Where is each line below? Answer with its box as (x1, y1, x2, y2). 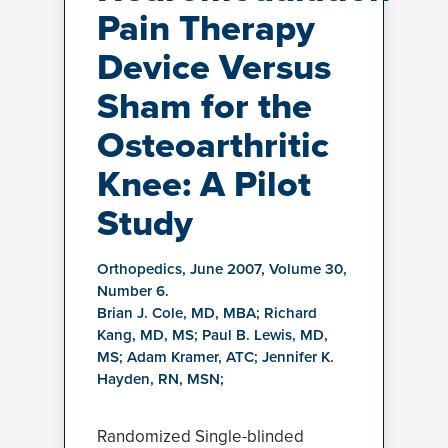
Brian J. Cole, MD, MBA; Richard (97, 302, 317, 324)
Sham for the (97, 79, 312, 133)
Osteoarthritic (97, 118, 329, 172)
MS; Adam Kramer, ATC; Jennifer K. (97, 346, 334, 368)
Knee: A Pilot (97, 157, 311, 211)
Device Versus (97, 40, 331, 94)
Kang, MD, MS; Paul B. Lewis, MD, (97, 324, 328, 346)
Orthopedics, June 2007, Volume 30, (97, 258, 347, 280)
